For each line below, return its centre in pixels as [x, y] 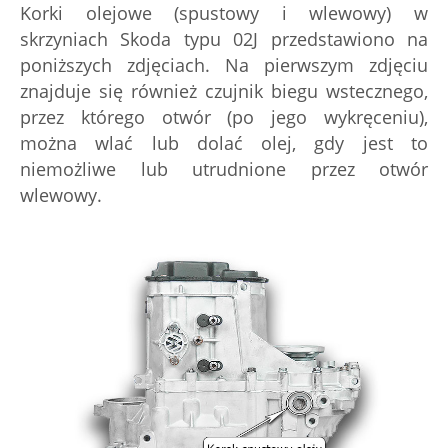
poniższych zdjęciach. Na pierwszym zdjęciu [224, 65]
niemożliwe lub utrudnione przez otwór [224, 169]
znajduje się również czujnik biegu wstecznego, [224, 91]
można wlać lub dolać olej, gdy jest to [224, 143]
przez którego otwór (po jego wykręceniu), [224, 117]
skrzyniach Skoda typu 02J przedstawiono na [224, 39]
